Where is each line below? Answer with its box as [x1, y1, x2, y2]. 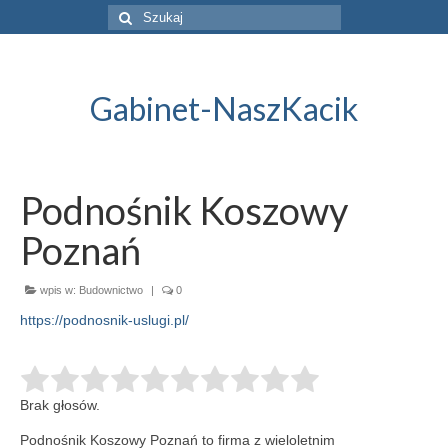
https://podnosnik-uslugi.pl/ [20, 312, 189, 328]
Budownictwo [79, 284, 143, 296]
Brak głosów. [20, 397, 100, 413]
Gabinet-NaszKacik [90, 89, 358, 128]
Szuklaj [106, 6, 156, 22]
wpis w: [37, 284, 79, 296]
